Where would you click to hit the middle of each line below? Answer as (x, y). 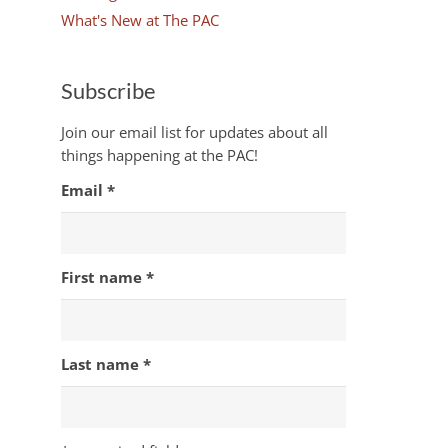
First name (103, 277)
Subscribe (108, 90)
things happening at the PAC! (159, 155)
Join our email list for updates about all (194, 132)
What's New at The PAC (140, 20)
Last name (102, 364)
